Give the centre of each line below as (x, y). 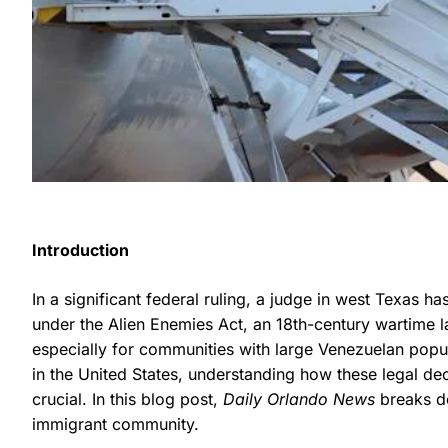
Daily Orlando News (299, 398)
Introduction (80, 249)
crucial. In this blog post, (127, 398)
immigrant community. (115, 423)
